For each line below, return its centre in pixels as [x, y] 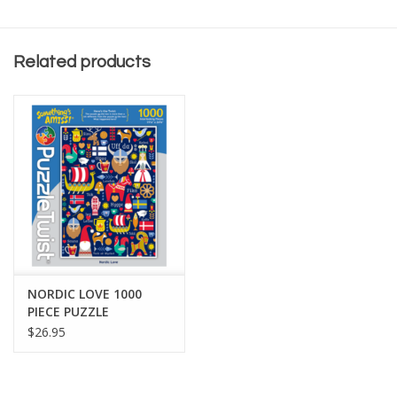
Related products [82, 62]
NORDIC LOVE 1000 [85, 293]
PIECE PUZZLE [68, 311]
